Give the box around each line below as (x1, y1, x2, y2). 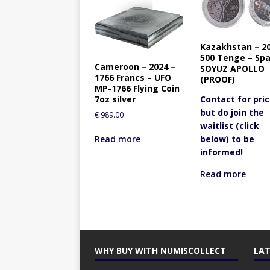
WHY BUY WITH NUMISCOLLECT (95, 244, 226, 256)
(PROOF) (200, 73, 236, 85)
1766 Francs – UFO (95, 71, 171, 83)
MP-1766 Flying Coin (95, 82, 180, 94)
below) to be (200, 133, 255, 145)
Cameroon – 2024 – (95, 60, 175, 72)
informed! (200, 146, 243, 158)
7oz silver (95, 93, 136, 105)
